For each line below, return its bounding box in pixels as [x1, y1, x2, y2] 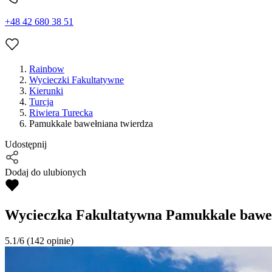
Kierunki [29, 86, 63, 97]
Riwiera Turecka [29, 107, 93, 118]
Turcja [29, 97, 53, 107]
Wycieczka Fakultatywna [5, 207, 162, 223]
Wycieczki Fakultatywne [29, 75, 124, 86]
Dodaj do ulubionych [5, 167, 86, 178]
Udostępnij [5, 139, 47, 150]
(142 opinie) [24, 236, 73, 246]
